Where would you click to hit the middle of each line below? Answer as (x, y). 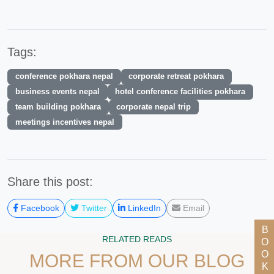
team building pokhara (58, 106)
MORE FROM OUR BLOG (137, 261)
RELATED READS (137, 239)
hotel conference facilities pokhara (180, 92)
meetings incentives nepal (65, 122)
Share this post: (50, 182)
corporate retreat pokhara (176, 76)
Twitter (93, 208)
